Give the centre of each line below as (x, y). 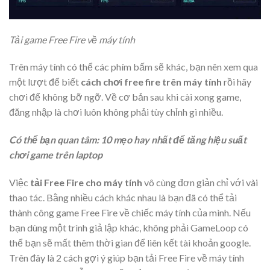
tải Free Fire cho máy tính (86, 183)
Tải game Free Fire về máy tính (72, 39)
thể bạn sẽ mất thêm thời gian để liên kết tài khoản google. (130, 243)
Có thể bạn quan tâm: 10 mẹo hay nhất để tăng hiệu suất (128, 140)
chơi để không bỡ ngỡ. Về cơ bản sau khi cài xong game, (125, 97)
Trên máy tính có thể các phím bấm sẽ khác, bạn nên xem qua (133, 67)
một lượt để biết (45, 82)
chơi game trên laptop (56, 155)
